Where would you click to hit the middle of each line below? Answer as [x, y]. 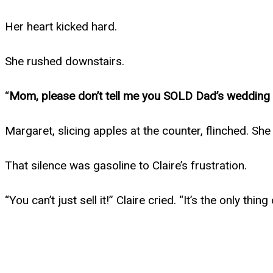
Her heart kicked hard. [61, 26]
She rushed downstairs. [65, 61]
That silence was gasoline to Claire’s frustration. [126, 165]
